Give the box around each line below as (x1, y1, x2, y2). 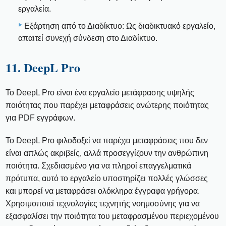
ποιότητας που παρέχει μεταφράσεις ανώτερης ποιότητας (6, 101, 209, 110)
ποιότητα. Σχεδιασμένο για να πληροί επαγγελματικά (6, 161, 192, 171)
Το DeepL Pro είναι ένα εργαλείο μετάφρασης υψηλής (6, 88, 195, 97)
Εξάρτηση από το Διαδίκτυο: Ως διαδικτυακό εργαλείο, (24, 22, 215, 31)
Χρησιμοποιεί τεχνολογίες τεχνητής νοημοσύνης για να (6, 199, 200, 208)
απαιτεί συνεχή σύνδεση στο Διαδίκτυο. (18, 34, 157, 43)
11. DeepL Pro (6, 59, 81, 77)
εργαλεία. (18, 5, 51, 14)
